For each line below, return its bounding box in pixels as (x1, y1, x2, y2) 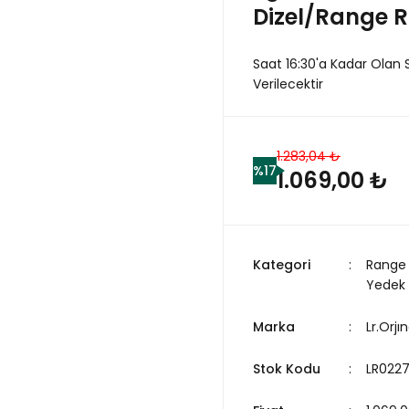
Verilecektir (253, 75, 323, 93)
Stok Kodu (253, 360, 320, 378)
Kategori (253, 256, 310, 274)
